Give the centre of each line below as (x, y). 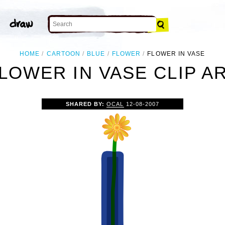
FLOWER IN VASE (176, 54)
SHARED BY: (86, 104)
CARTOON (64, 54)
